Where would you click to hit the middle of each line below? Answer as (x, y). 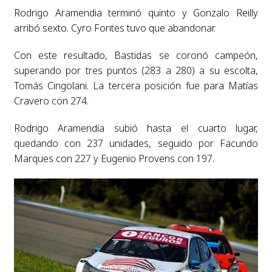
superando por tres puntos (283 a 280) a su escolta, (136, 70)
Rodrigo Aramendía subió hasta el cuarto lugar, (136, 128)
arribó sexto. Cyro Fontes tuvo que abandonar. (114, 28)
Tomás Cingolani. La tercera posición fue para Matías (136, 85)
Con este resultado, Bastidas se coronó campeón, (136, 55)
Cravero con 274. (51, 100)
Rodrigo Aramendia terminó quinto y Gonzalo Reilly (136, 12)
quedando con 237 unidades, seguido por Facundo (136, 143)
